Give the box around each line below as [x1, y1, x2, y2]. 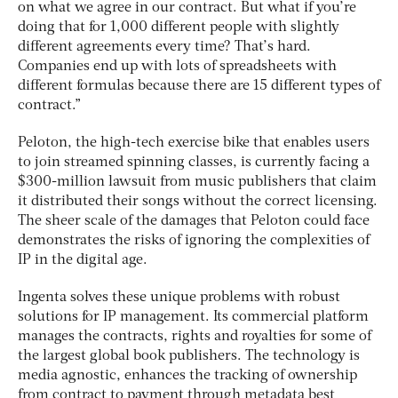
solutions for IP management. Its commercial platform [18, 309, 369, 324]
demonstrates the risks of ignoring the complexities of [18, 233, 370, 248]
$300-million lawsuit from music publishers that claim [18, 174, 377, 189]
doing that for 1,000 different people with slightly [18, 20, 339, 35]
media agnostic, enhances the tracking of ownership [18, 368, 357, 383]
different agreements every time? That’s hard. [18, 39, 311, 54]
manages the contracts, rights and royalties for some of [18, 329, 371, 344]
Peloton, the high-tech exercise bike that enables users [18, 135, 370, 150]
